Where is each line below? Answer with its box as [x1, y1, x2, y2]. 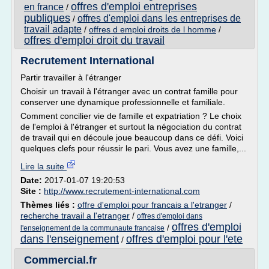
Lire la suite [20, 162, 67, 171]
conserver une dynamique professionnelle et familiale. [20, 97, 225, 107]
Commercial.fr [24, 254, 97, 266]
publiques [24, 12, 70, 24]
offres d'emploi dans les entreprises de [77, 13, 241, 23]
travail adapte [24, 24, 82, 34]
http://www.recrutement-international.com [44, 186, 200, 196]
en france [24, 2, 64, 12]
